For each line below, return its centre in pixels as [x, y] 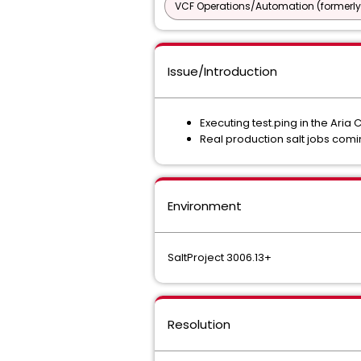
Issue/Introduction [222, 71]
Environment [205, 206]
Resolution [199, 324]
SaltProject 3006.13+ [220, 257]
